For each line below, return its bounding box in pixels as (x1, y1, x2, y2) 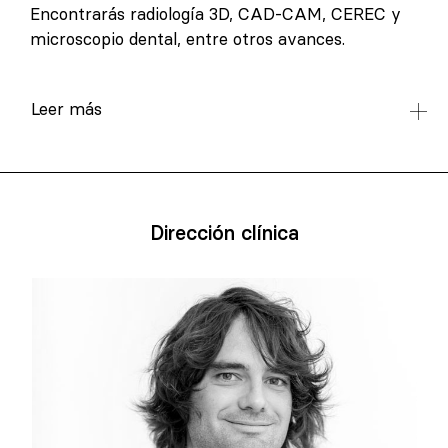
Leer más (31, 97, 102, 120)
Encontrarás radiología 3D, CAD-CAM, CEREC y (30, 3, 401, 26)
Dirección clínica (149, 219, 299, 245)
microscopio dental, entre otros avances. (30, 28, 345, 51)
